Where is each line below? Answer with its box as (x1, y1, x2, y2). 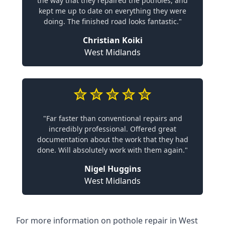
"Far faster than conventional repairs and (43, 114, 182, 123)
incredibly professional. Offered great (49, 124, 176, 134)
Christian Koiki (82, 35, 143, 46)
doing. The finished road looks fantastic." (43, 17, 182, 26)
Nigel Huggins (84, 163, 141, 174)
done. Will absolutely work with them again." (37, 145, 188, 155)
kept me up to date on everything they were (39, 6, 186, 16)
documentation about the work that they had (37, 135, 188, 144)
